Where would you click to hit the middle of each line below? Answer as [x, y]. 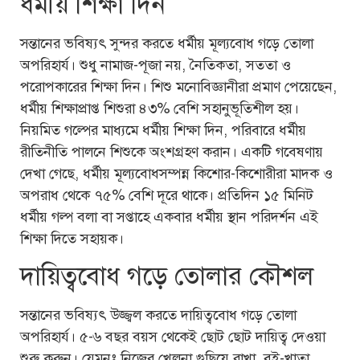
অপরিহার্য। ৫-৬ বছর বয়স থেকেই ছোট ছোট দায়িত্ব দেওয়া [173, 337]
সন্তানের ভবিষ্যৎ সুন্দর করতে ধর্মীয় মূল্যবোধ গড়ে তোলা [167, 43]
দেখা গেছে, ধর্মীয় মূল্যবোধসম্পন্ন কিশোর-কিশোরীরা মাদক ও [176, 173]
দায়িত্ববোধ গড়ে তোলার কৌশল [167, 276]
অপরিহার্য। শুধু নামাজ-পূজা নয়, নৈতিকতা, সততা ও [155, 65]
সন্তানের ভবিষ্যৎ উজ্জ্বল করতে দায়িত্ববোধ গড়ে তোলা [158, 315]
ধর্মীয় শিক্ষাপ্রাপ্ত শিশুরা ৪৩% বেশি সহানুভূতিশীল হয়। [160, 108]
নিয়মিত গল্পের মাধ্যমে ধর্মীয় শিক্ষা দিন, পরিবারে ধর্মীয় [163, 130]
